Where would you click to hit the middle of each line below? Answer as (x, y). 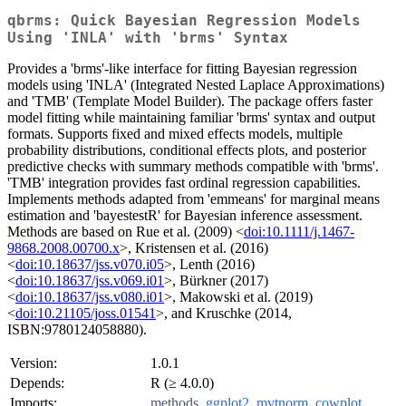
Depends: (37, 383)
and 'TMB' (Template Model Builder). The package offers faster (190, 101)
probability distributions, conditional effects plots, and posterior (187, 150)
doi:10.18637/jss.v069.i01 (90, 281)
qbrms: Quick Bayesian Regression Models (184, 21)
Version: (34, 363)
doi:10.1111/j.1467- (299, 232)
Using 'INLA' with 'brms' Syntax (148, 38)
